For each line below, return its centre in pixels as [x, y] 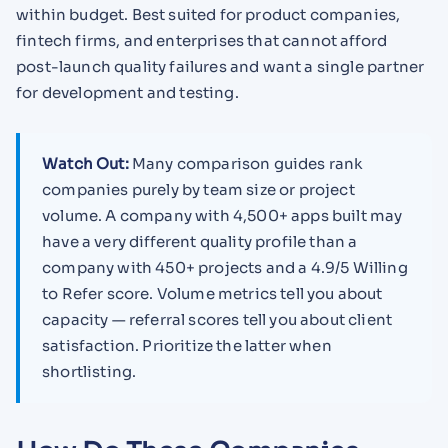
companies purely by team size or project [198, 189]
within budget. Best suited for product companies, [208, 15]
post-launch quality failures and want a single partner [220, 67]
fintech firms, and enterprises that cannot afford [202, 41]
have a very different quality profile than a [200, 241]
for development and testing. [127, 93]
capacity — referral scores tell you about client [217, 319]
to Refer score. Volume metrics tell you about [212, 293]
